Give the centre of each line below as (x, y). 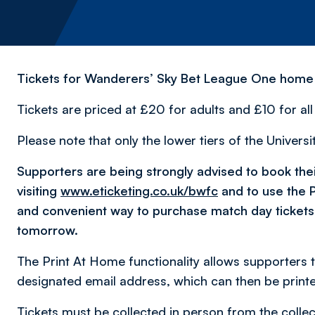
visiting (39, 191)
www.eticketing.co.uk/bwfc (139, 191)
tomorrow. (47, 230)
